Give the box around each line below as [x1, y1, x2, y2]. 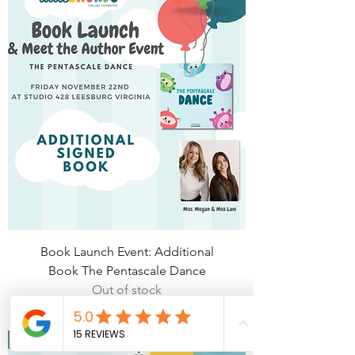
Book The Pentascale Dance [48, 263, 206, 278]
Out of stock [92, 282, 162, 297]
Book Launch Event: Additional [40, 244, 214, 259]
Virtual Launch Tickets [17, 332, 125, 346]
